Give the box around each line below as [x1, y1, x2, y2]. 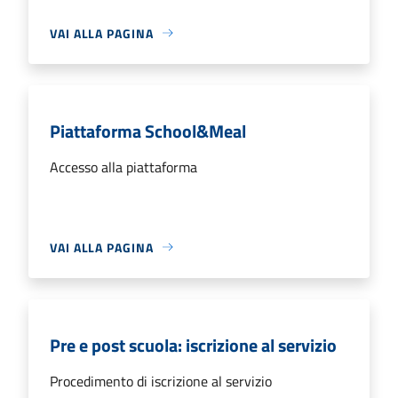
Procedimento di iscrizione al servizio [50, 370, 272, 392]
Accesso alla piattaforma [50, 155, 197, 178]
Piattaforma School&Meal [50, 116, 246, 145]
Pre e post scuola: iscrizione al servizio [50, 330, 337, 359]
